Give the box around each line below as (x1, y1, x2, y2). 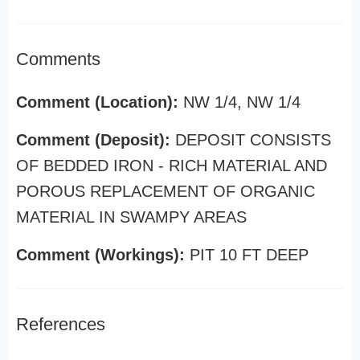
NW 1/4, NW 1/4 (183, 93, 301, 111)
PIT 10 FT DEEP (190, 246, 309, 264)
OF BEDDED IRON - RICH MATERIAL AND (16, 157, 327, 174)
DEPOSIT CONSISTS (175, 131, 331, 149)
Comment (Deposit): (16, 131, 175, 149)
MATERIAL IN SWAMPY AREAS (16, 208, 247, 226)
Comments (16, 49, 100, 69)
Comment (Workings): (16, 246, 190, 264)
